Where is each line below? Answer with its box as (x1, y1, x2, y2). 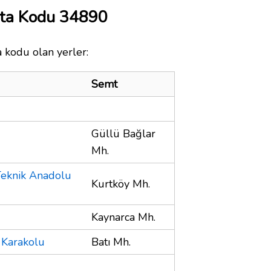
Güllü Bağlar (91, 126, 155, 141)
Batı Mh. (91, 234, 131, 249)
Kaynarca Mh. (91, 209, 155, 224)
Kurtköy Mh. (91, 176, 150, 191)
